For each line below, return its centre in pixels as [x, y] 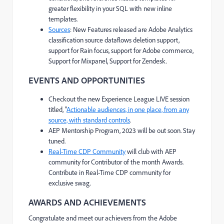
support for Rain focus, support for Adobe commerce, [121, 50]
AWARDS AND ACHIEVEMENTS [87, 202]
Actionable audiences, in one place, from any [128, 109]
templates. [63, 19]
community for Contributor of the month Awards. [116, 162]
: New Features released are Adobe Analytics [131, 29]
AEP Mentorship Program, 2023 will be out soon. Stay [122, 130]
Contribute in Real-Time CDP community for [109, 172]
